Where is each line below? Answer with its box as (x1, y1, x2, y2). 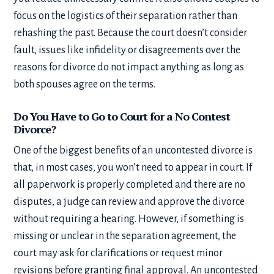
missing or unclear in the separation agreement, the (13, 230, 237, 242)
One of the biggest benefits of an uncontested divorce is (13, 144, 253, 156)
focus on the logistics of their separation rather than (13, 10, 238, 21)
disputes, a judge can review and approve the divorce (13, 196, 245, 207)
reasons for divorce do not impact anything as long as (13, 61, 245, 73)
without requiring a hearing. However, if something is (13, 213, 245, 224)
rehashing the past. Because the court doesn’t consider (13, 27, 248, 39)
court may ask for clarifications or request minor (13, 247, 223, 259)
